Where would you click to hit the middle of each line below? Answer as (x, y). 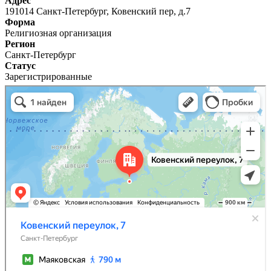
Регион (20, 44)
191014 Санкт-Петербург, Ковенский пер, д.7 (98, 11)
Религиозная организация (58, 33)
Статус (20, 65)
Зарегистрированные (48, 76)
